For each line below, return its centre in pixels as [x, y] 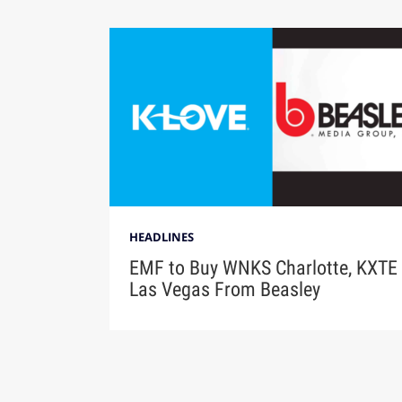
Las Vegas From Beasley [224, 290]
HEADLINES [161, 237]
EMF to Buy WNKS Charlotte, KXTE [263, 268]
